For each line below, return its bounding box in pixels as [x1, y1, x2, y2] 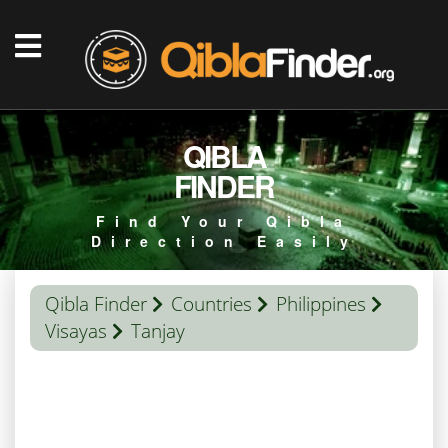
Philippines [276, 291, 366, 317]
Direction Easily [90, 231, 358, 251]
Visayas [45, 318, 107, 344]
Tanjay [131, 318, 185, 344]
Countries [171, 291, 252, 317]
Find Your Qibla [96, 211, 352, 231]
